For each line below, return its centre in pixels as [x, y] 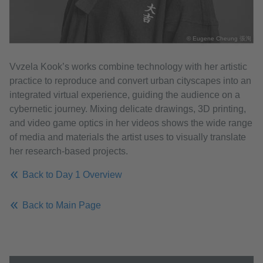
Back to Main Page [62, 205]
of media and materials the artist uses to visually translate [128, 137]
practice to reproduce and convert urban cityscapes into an [130, 81]
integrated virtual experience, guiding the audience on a [125, 95]
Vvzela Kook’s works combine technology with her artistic [128, 67]
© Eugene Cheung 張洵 [219, 38]
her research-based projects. [69, 151]
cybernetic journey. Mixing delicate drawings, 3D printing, [128, 109]
